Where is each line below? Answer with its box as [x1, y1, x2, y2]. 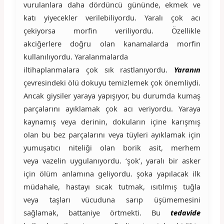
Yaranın [174, 64, 201, 74]
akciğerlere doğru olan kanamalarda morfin [23, 38, 201, 48]
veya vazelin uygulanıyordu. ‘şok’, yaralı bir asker [23, 155, 201, 165]
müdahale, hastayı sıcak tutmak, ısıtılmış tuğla [23, 181, 201, 191]
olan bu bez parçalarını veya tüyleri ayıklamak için [23, 129, 201, 139]
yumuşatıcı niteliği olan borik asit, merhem [23, 142, 201, 152]
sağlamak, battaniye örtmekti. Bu [23, 207, 171, 217]
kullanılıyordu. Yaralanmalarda [23, 51, 128, 61]
